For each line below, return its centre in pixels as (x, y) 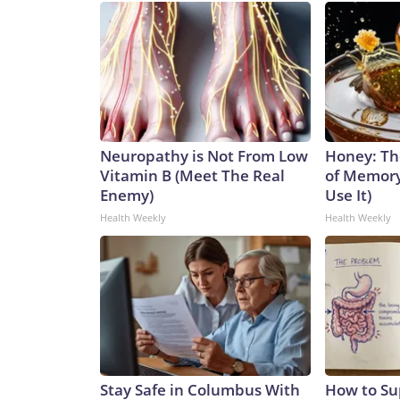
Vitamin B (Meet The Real (192, 176)
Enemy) (127, 196)
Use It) (348, 196)
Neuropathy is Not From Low (204, 156)
